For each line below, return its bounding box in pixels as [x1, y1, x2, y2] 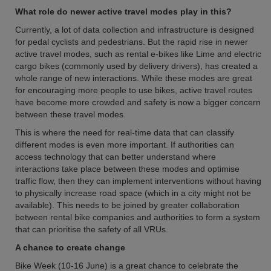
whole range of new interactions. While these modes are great [15, 73, 252, 83]
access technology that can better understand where [15, 152, 216, 162]
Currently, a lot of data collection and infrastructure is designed [15, 25, 254, 34]
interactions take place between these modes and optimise [15, 164, 240, 174]
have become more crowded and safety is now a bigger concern [15, 97, 261, 107]
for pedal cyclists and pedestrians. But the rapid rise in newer [15, 37, 248, 47]
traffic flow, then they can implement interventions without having [15, 176, 261, 186]
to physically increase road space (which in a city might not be [15, 188, 251, 198]
